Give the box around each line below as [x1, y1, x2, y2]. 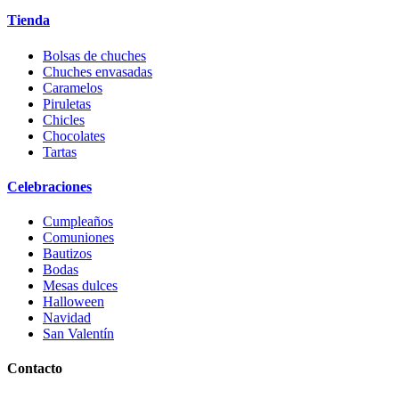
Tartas [43, 143, 77, 159]
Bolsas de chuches [43, 47, 146, 63]
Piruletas [43, 95, 91, 111]
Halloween [43, 294, 104, 310]
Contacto [7, 361, 62, 377]
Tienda [7, 12, 50, 28]
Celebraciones [7, 178, 92, 194]
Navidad [43, 310, 91, 326]
